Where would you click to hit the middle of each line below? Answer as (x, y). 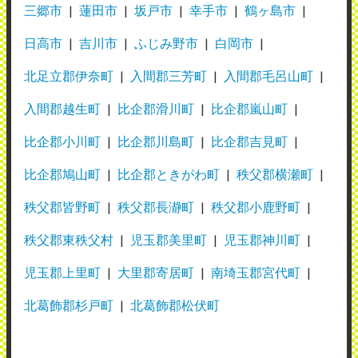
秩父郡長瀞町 (156, 206)
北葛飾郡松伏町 (175, 304)
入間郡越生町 (62, 108)
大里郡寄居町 (156, 272)
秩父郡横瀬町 (275, 173)
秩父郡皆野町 (62, 206)
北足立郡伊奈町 (69, 75)
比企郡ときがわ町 (169, 173)
